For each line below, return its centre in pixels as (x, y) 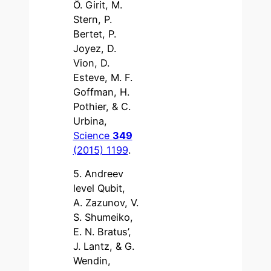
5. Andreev (98, 174)
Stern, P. (92, 20)
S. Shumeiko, (103, 217)
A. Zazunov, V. (106, 203)
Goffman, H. (101, 92)
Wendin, (92, 261)
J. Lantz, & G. (103, 247)
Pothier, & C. (102, 107)
